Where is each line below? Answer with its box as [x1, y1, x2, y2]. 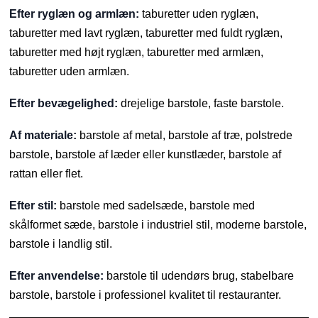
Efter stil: [9, 199, 57, 212]
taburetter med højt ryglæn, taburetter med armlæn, [9, 45, 264, 58]
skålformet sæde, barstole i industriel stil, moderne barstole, [9, 218, 307, 231]
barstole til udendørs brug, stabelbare [104, 269, 295, 282]
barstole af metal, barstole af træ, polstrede [77, 128, 293, 141]
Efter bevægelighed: [9, 97, 119, 109]
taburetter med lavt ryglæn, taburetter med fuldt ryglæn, [9, 26, 283, 39]
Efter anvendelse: [9, 269, 104, 282]
